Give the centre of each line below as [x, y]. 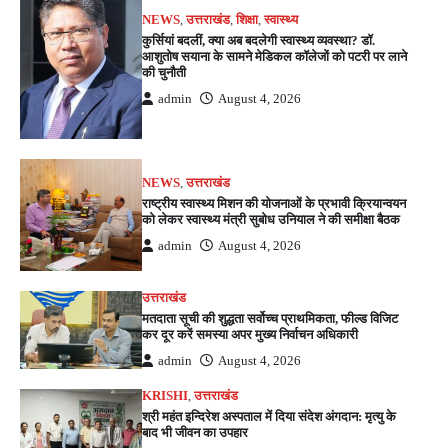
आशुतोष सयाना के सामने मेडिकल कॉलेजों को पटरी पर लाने [275, 56]
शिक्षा [247, 19]
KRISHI [165, 396]
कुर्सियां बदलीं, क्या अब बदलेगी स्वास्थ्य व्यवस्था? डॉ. [259, 40]
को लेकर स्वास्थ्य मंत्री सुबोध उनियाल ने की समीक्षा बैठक [271, 219]
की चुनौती [164, 72]
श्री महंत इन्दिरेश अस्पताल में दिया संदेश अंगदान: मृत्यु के [269, 416]
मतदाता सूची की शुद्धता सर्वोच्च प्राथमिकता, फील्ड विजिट [270, 318]
